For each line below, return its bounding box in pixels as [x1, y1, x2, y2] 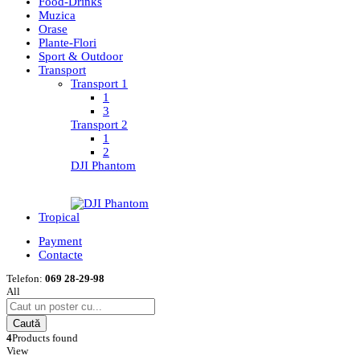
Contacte [39, 248, 83, 262]
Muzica [39, 9, 76, 22]
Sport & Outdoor [39, 50, 123, 63]
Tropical [39, 211, 80, 224]
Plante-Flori [39, 36, 96, 50]
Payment [39, 235, 82, 248]
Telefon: [6, 272, 45, 285]
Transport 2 [71, 118, 128, 132]
